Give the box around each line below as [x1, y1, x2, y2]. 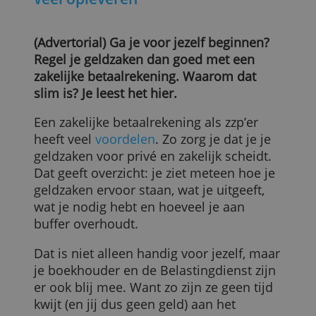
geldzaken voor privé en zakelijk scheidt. [38, 210, 309, 231]
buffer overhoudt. [38, 287, 157, 308]
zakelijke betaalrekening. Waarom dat [38, 119, 291, 139]
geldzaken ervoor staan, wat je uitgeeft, [38, 249, 301, 269]
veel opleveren [38, 30, 157, 54]
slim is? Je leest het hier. [38, 138, 202, 159]
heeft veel [38, 191, 109, 211]
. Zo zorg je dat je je [176, 191, 308, 211]
